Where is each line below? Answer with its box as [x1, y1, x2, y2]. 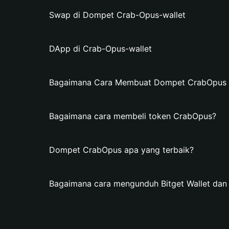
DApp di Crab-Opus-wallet [49, 43, 152, 54]
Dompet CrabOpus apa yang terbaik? [49, 145, 194, 155]
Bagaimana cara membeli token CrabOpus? [49, 111, 216, 121]
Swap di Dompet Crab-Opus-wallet [49, 10, 186, 20]
